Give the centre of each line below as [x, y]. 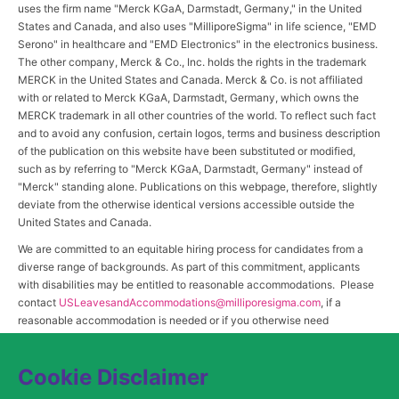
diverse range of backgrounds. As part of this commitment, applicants [189, 266]
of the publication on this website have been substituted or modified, [187, 151]
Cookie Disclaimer [113, 377]
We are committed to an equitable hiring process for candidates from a [191, 248]
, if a [331, 302]
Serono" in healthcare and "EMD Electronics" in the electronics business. [198, 44]
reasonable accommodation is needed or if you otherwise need [173, 320]
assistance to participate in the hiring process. [131, 338]
